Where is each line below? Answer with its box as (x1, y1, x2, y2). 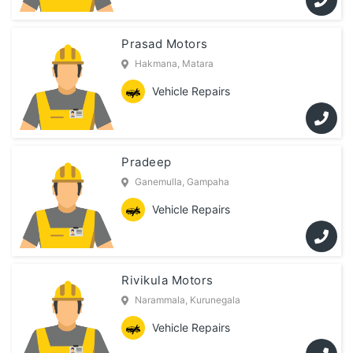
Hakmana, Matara (135, 58, 214, 70)
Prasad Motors (121, 36, 208, 52)
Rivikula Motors (121, 273, 214, 288)
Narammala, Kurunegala (135, 294, 241, 307)
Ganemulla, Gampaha (135, 176, 230, 188)
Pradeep (121, 154, 172, 170)
